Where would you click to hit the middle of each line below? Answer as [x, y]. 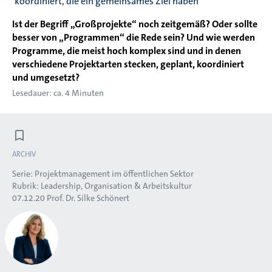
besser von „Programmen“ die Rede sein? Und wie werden [134, 37]
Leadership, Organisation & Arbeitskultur [116, 185]
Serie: [23, 173]
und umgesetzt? [46, 77]
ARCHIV [24, 154]
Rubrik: [26, 185]
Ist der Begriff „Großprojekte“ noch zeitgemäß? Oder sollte [135, 24]
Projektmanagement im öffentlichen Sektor [114, 173]
